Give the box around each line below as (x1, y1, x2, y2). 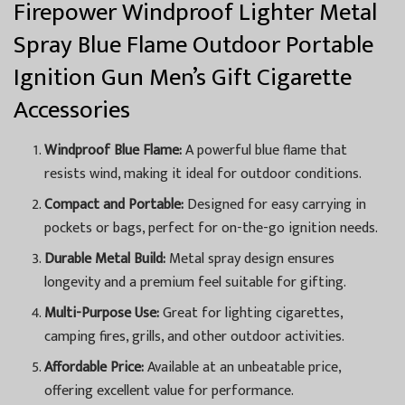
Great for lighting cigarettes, (159, 301, 344, 326)
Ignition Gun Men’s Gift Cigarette (14, 57, 352, 99)
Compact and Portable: (44, 193, 184, 218)
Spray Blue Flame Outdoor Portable (14, 24, 373, 66)
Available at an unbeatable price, (144, 355, 342, 381)
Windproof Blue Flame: (44, 138, 183, 164)
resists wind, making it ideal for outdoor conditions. (44, 162, 363, 187)
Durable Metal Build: (44, 247, 166, 272)
